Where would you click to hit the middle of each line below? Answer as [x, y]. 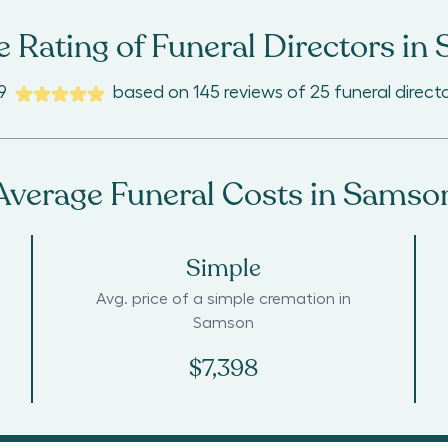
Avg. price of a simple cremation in [224, 299]
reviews [253, 92]
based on [152, 92]
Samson [224, 323]
